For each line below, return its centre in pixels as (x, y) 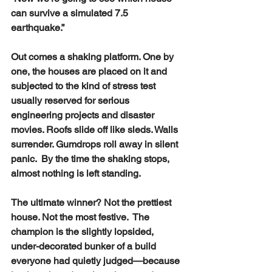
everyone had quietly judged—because (97, 260)
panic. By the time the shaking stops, (91, 158)
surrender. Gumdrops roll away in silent (96, 144)
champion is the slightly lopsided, (83, 231)
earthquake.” (38, 27)
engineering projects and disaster (84, 115)
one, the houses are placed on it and (90, 71)
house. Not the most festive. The (81, 217)
